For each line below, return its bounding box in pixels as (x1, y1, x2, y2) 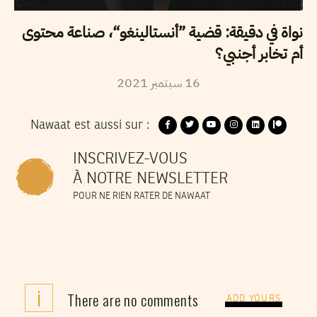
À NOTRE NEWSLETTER (73, 171, 228, 188)
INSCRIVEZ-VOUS (73, 151, 188, 168)
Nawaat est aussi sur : (30, 118, 149, 132)
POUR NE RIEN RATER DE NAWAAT (73, 192, 210, 202)
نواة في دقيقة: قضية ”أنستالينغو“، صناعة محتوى (22, 20, 303, 44)
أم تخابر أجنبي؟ (215, 41, 303, 65)
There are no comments (67, 289, 199, 311)
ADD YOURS (226, 294, 282, 304)
